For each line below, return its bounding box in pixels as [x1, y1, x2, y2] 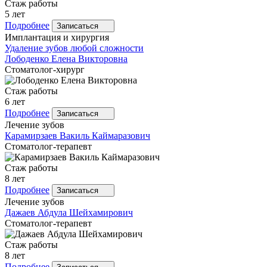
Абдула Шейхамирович [35, 207, 133, 218]
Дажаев [5, 207, 35, 218]
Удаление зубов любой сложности [5, 42, 144, 53]
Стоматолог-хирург [5, 64, 85, 74]
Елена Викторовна [49, 53, 128, 64]
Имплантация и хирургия [5, 32, 109, 42]
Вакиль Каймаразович [57, 130, 150, 141]
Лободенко [5, 53, 49, 64]
